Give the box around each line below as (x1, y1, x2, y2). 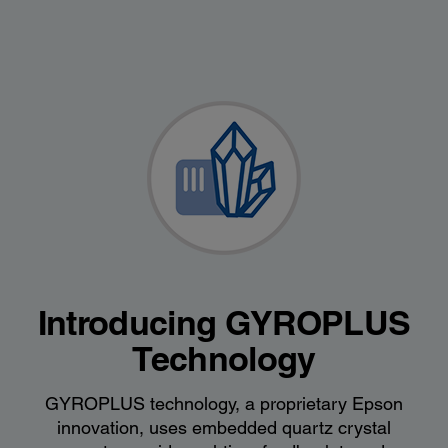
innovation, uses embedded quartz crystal (57, 416, 391, 438)
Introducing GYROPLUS (37, 301, 411, 343)
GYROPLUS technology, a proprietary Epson (45, 392, 403, 414)
